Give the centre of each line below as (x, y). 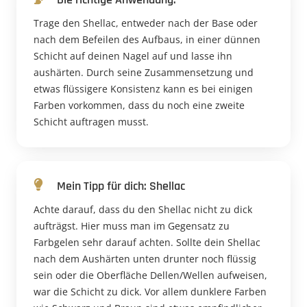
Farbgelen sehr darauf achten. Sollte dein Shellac (147, 243)
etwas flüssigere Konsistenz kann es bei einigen (143, 89)
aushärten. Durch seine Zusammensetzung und (144, 73)
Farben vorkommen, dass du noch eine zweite (139, 106)
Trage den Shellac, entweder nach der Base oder (146, 23)
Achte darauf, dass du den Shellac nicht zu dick (143, 210)
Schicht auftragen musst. (91, 122)
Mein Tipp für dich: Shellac (121, 186)
